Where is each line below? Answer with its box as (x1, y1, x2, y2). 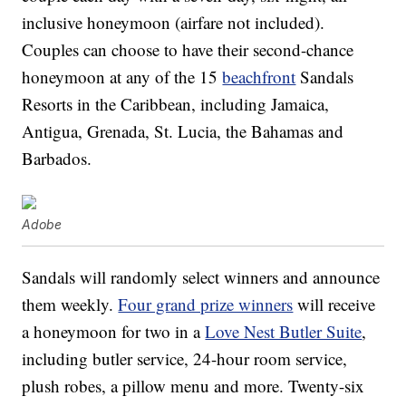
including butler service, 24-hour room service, (22, 347, 348, 371)
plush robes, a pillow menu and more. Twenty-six (22, 374, 365, 398)
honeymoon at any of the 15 (22, 65, 223, 89)
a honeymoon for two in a (22, 320, 206, 343)
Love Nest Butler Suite (205, 320, 362, 343)
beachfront (222, 65, 296, 89)
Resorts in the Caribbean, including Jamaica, (22, 92, 330, 116)
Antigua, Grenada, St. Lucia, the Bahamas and (22, 120, 344, 143)
